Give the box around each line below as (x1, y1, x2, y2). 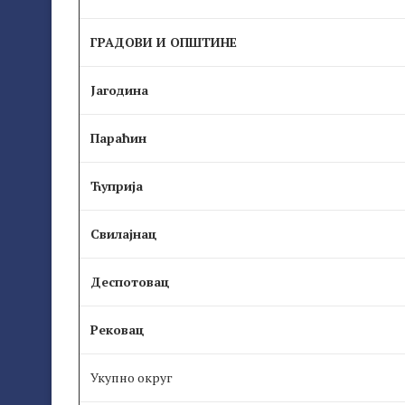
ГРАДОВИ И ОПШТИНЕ (90, 33, 237, 52)
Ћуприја (90, 177, 143, 195)
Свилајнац (90, 225, 157, 243)
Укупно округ (90, 369, 173, 387)
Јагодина (90, 81, 148, 99)
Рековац (90, 321, 145, 339)
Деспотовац (90, 273, 170, 291)
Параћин (90, 129, 146, 147)
